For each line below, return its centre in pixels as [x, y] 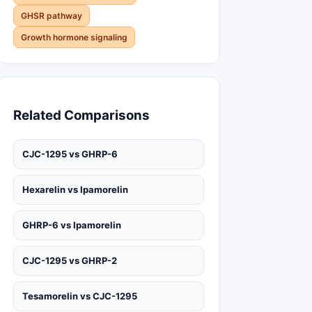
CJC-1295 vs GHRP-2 [70, 261]
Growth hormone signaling [74, 37]
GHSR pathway [52, 15]
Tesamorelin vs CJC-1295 [80, 296]
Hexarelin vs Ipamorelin [75, 190]
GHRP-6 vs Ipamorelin [72, 225]
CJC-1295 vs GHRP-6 [70, 154]
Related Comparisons [81, 116]
